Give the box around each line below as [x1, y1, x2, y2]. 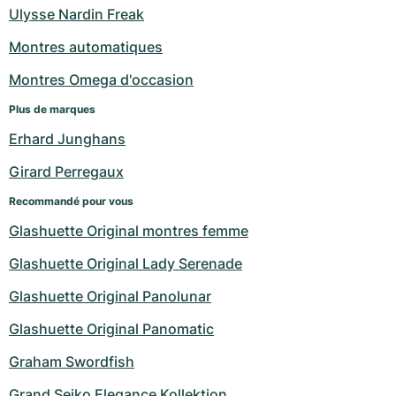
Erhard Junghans [9, 130, 126, 148]
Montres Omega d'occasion [9, 71, 194, 89]
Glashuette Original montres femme [9, 222, 248, 240]
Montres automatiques [9, 38, 163, 57]
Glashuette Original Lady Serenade [9, 255, 242, 273]
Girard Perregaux [9, 163, 124, 181]
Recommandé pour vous [9, 194, 133, 209]
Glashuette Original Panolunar [9, 287, 211, 306]
